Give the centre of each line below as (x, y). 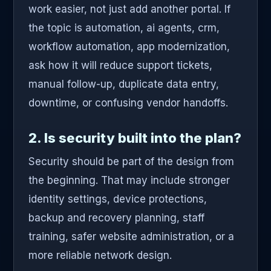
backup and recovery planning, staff (116, 218)
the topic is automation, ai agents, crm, (124, 28)
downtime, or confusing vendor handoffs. (128, 103)
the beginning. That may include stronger (129, 181)
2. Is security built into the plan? (135, 138)
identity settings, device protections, (118, 199)
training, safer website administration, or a (131, 237)
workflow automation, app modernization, (129, 47)
